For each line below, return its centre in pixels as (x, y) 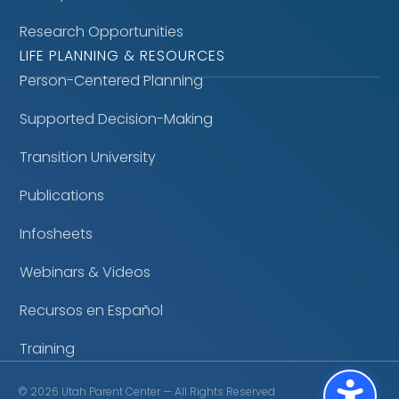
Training (48, 348)
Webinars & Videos (85, 272)
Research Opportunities (102, 31)
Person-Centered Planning (112, 80)
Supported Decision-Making (117, 118)
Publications (62, 195)
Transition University (88, 157)
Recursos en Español (92, 310)
